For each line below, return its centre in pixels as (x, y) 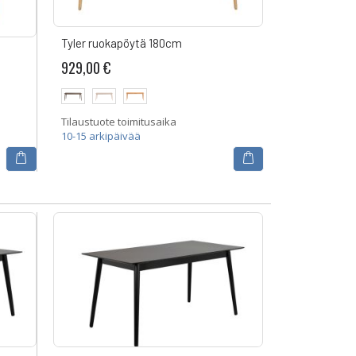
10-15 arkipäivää (101, 136)
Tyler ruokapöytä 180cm (121, 43)
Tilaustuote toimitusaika (118, 122)
